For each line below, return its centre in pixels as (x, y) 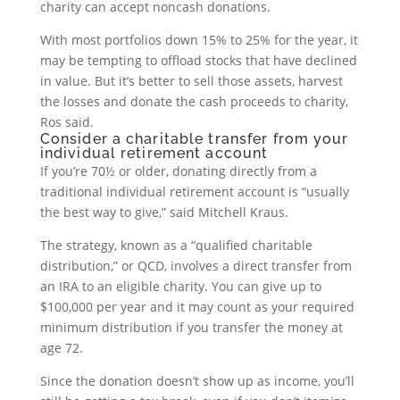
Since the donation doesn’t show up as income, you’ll (197, 381)
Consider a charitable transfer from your (194, 139)
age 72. (61, 348)
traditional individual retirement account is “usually (194, 192)
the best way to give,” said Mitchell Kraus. (164, 212)
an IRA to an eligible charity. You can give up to (180, 286)
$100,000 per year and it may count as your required (197, 307)
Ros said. (67, 122)
